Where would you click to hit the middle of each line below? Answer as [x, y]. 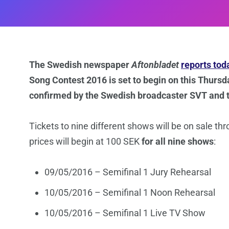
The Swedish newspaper [80, 65]
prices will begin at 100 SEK [85, 142]
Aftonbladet [156, 65]
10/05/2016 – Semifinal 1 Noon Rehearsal [130, 193]
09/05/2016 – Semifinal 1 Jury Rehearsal [128, 172]
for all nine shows [178, 142]
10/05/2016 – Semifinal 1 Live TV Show [125, 213]
